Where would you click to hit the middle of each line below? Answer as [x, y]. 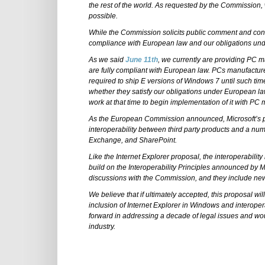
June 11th [142, 60]
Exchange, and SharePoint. [133, 140]
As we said [107, 60]
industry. [102, 227]
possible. [103, 16]
